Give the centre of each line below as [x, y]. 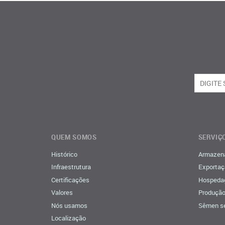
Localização [69, 218]
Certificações [70, 180]
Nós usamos [69, 205]
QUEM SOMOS [74, 137]
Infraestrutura [71, 167]
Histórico [64, 154]
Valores [62, 193]
